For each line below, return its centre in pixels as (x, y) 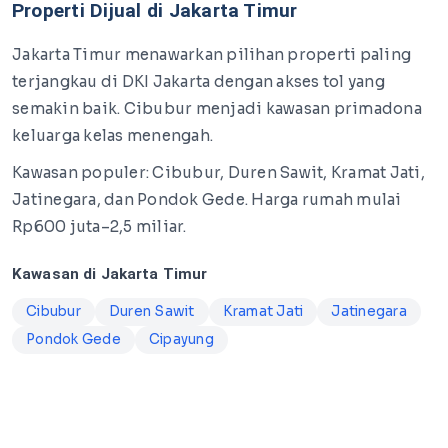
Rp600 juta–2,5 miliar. (99, 226)
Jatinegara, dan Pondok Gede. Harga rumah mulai (207, 199)
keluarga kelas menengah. (112, 135)
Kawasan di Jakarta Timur (110, 274)
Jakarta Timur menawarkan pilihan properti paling (211, 54)
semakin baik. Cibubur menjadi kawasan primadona (217, 108)
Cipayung (181, 339)
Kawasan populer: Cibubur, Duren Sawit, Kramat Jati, (218, 172)
